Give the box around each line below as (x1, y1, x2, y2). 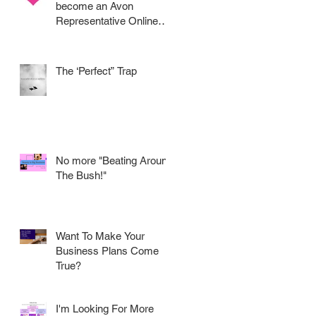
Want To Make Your (56, 229, 145, 242)
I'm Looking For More (56, 302, 154, 315)
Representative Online (56, 14, 158, 27)
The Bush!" (56, 169, 107, 181)
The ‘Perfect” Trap (56, 64, 137, 77)
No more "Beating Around (56, 154, 173, 166)
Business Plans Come (56, 244, 159, 257)
